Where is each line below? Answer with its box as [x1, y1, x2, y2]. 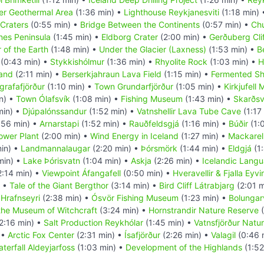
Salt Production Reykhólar [44, 217, 143, 227]
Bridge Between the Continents [80, 19, 200, 29]
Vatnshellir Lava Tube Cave [137, 105, 241, 116]
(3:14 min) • [108, 180, 159, 190]
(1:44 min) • [177, 143, 228, 153]
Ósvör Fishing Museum [91, 192, 179, 203]
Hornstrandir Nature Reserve [148, 204, 259, 215]
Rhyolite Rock [155, 56, 207, 67]
